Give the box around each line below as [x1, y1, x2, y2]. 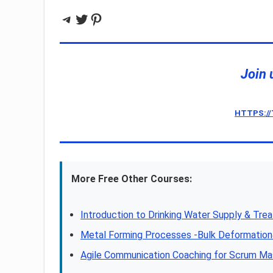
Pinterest [88, 10, 149, 27]
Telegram [59, 10, 122, 27]
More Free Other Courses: [71, 173, 192, 185]
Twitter [74, 10, 121, 27]
